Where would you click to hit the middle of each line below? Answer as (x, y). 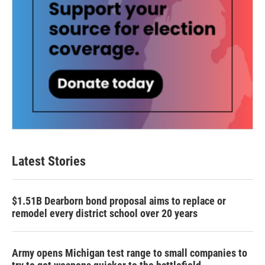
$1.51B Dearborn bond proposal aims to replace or (119, 201)
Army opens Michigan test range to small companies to (130, 253)
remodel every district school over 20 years (105, 214)
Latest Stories (49, 161)
